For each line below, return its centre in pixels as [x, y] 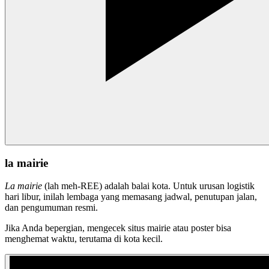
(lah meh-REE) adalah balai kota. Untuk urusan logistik [148, 186]
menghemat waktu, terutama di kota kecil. [84, 239]
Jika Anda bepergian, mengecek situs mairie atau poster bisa [118, 228]
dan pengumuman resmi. [51, 208]
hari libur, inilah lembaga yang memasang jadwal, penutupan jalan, [131, 197]
